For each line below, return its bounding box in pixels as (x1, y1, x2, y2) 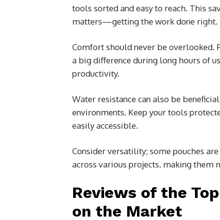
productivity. (72, 68, 119, 79)
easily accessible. (72, 120, 138, 131)
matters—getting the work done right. (72, 16, 218, 27)
